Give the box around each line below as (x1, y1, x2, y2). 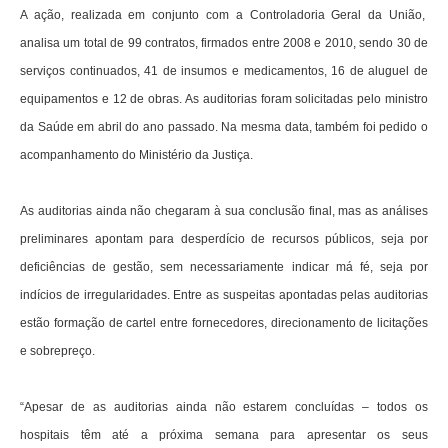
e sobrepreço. (20, 344, 95, 359)
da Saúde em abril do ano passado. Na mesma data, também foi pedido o (20, 120, 428, 135)
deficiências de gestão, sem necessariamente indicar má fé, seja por (20, 260, 428, 275)
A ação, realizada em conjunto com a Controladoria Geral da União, (20, 8, 428, 23)
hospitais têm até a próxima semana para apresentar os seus (20, 428, 428, 443)
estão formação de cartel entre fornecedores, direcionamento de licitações (20, 316, 428, 331)
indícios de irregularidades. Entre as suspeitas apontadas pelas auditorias (20, 288, 428, 303)
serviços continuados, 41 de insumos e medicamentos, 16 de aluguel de (20, 64, 428, 79)
